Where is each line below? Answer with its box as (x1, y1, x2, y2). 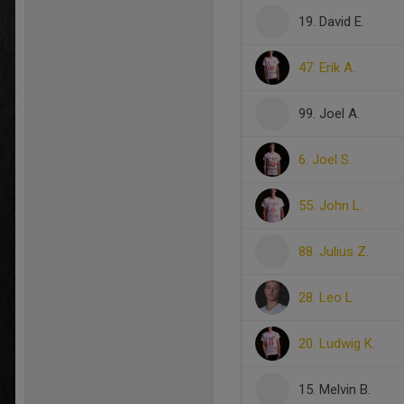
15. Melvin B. (298, 381, 371, 398)
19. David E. (298, 14, 364, 30)
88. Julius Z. (298, 243, 369, 260)
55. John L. (298, 197, 363, 214)
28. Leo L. (298, 289, 355, 306)
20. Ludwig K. (298, 335, 375, 352)
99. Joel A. (298, 106, 360, 122)
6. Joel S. (298, 151, 352, 168)
